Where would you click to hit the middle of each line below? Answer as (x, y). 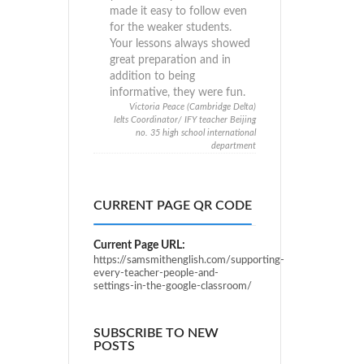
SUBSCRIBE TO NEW (156, 334)
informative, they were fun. (177, 93)
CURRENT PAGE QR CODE (172, 206)
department (234, 146)
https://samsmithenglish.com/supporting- (188, 260)
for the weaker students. (170, 28)
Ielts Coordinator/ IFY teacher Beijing (185, 120)
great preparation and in (170, 60)
